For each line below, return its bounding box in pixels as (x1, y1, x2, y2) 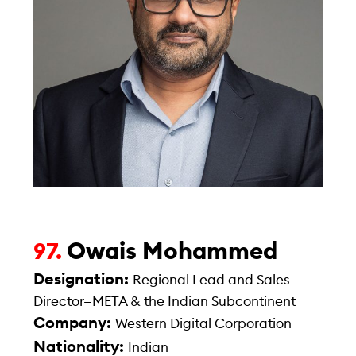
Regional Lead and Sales (133, 273, 291, 287)
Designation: (33, 271, 133, 288)
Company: (33, 315, 116, 331)
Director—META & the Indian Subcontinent (33, 294, 296, 308)
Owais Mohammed (67, 239, 278, 264)
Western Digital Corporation (115, 316, 292, 331)
